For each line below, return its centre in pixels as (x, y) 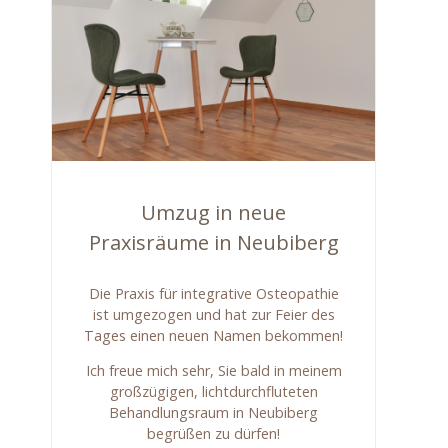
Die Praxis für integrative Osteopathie (213, 293)
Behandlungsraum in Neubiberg (214, 413)
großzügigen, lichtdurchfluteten (213, 392)
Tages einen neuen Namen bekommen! (214, 335)
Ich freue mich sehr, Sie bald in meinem (213, 371)
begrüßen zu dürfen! (214, 434)
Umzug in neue (214, 212)
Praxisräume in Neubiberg (213, 242)
